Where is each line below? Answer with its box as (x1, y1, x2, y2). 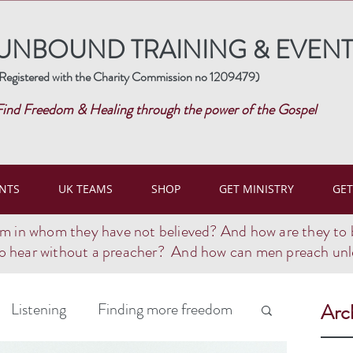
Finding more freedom (98, 298, 232, 321)
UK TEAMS (58, 181, 113, 197)
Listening (11, 298, 66, 321)
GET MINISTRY (218, 181, 294, 197)
